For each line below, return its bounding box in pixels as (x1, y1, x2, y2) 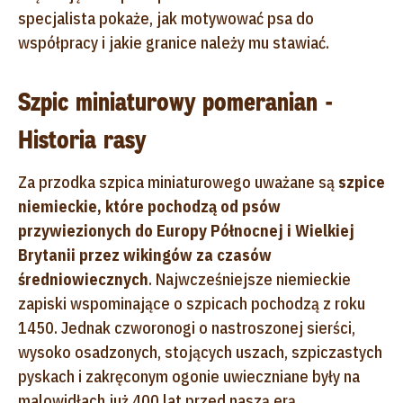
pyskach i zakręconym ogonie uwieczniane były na (18, 365, 360, 387)
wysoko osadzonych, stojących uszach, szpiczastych (18, 341, 382, 363)
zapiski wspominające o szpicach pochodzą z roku (18, 292, 365, 314)
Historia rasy (18, 122, 146, 157)
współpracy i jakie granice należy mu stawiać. (18, 31, 329, 53)
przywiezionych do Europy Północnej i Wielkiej (18, 219, 354, 241)
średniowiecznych (18, 268, 148, 290)
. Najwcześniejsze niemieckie (148, 268, 351, 290)
